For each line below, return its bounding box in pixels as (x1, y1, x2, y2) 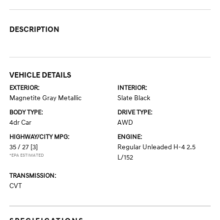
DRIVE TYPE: (117, 109, 152, 117)
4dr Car (9, 118, 32, 127)
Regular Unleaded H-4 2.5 (117, 143, 195, 152)
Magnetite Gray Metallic (9, 94, 82, 103)
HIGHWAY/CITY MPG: (9, 133, 70, 141)
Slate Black (117, 94, 150, 103)
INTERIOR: (117, 84, 147, 92)
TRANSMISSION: (9, 172, 56, 180)
